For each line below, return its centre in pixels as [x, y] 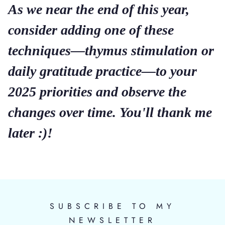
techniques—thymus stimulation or [111, 50]
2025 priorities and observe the [97, 92]
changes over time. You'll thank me [110, 112]
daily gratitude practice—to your [102, 71]
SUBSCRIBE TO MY [113, 206]
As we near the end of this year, [99, 9]
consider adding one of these [91, 30]
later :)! [30, 133]
